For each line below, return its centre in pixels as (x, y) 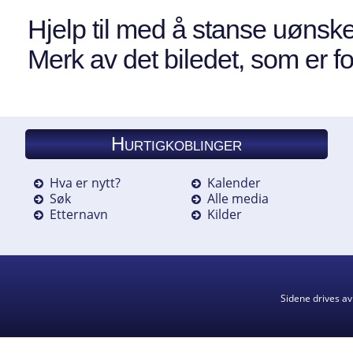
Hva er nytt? (85, 182)
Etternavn (79, 214)
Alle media (238, 198)
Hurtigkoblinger (176, 143)
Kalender (234, 182)
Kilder (224, 214)
